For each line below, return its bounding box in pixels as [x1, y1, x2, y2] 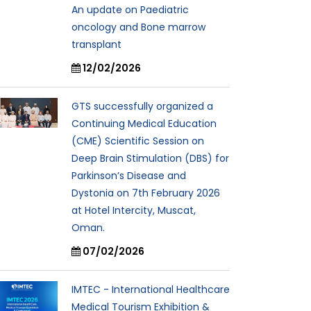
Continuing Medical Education [72, 116, 217, 131]
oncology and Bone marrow [72, 19, 205, 34]
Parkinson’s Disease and [72, 168, 186, 183]
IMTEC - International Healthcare [72, 282, 230, 296]
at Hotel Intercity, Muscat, [72, 203, 196, 217]
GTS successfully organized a [72, 99, 213, 113]
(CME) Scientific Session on [72, 133, 204, 148]
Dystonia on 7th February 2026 [72, 185, 220, 200]
